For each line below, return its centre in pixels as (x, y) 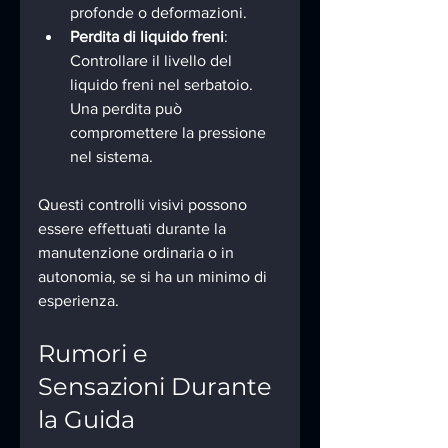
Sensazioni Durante (158, 386)
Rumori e (96, 353)
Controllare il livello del (153, 60)
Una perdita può (128, 108)
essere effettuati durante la (134, 228)
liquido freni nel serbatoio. (163, 84)
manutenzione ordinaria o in (138, 252)
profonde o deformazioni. (158, 12)
